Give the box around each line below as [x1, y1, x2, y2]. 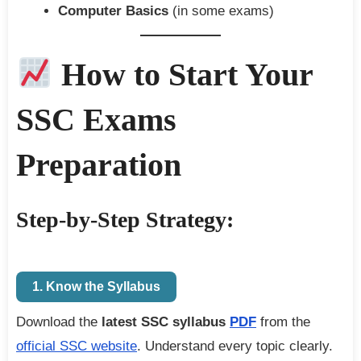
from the [256, 313, 310, 330]
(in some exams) [168, 2, 274, 19]
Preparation [16, 146, 181, 183]
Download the [16, 313, 102, 330]
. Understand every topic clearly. [137, 338, 333, 354]
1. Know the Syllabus [32, 279, 160, 293]
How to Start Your [52, 56, 313, 93]
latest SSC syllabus [102, 313, 230, 330]
